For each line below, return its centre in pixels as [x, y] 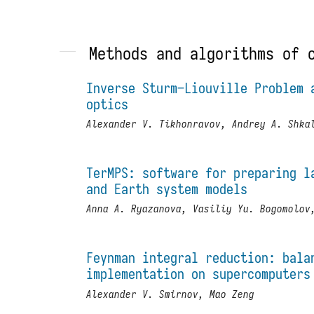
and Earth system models [167, 189]
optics [108, 104]
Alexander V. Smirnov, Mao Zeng [171, 294]
